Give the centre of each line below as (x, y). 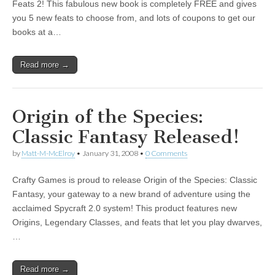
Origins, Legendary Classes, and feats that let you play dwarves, (137, 222)
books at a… (37, 32)
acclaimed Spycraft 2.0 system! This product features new (125, 208)
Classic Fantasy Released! (126, 137)
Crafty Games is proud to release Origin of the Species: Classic (135, 180)
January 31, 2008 (110, 153)
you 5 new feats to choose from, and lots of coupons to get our (134, 18)
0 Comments (166, 153)
